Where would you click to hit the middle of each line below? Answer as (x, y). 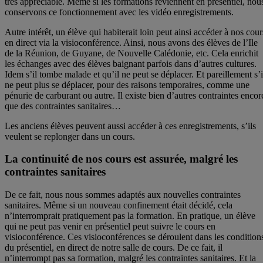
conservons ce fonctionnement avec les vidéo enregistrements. (119, 12)
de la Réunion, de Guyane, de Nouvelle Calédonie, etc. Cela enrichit (131, 53)
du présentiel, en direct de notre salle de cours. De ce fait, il (114, 248)
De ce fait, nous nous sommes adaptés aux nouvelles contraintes (123, 195)
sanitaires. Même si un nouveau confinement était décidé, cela (119, 205)
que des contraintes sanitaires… (63, 106)
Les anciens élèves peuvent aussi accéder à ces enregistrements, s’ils (130, 126)
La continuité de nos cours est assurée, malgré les (121, 159)
